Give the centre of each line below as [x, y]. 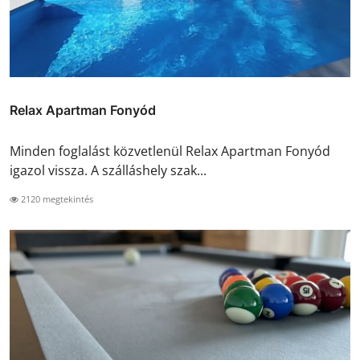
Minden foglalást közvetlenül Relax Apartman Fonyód [170, 151]
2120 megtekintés [56, 199]
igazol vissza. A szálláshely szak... [108, 171]
